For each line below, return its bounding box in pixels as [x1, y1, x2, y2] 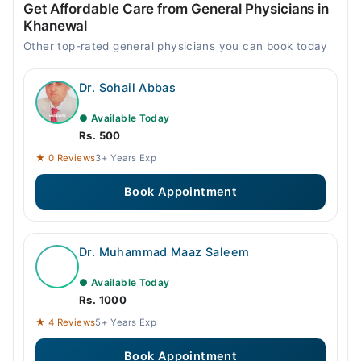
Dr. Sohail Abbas [79, 81, 176, 96]
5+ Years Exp [95, 317, 156, 329]
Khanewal [23, 18, 88, 35]
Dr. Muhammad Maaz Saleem [79, 245, 250, 260]
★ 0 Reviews [35, 152, 96, 164]
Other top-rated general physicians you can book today [23, 39, 328, 53]
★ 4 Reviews [35, 317, 96, 329]
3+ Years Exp [95, 152, 156, 164]
